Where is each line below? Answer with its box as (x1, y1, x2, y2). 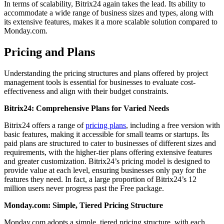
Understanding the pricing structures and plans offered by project (4, 69, 208, 78)
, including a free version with (126, 121, 220, 130)
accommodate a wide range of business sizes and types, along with (4, 8, 213, 17)
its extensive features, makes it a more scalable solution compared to (4, 17, 217, 26)
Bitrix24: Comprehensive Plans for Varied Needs (4, 104, 169, 113)
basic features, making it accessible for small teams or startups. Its (4, 130, 209, 139)
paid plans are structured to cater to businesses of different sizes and (4, 139, 216, 148)
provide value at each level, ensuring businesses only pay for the (4, 166, 206, 175)
